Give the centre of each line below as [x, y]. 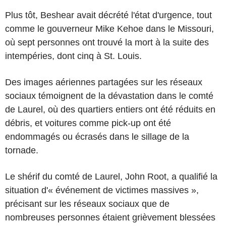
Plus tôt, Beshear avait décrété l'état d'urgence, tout [108, 15]
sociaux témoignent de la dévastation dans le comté [109, 96]
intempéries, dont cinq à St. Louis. [73, 56]
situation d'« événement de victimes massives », [102, 190]
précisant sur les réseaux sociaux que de [87, 204]
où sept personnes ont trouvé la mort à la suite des [107, 42]
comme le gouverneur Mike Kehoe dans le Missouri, [109, 29]
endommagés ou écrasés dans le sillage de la [97, 136]
